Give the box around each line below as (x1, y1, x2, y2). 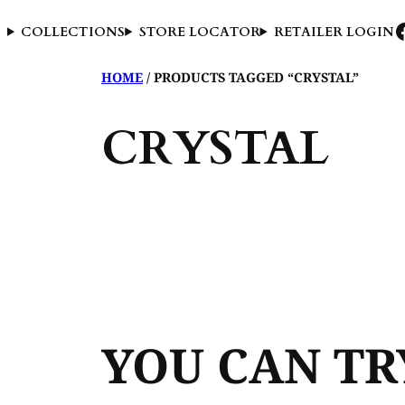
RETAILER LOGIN (273, 23, 394, 41)
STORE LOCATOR (138, 23, 260, 41)
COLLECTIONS (21, 23, 126, 41)
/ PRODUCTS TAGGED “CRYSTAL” (143, 69, 359, 87)
